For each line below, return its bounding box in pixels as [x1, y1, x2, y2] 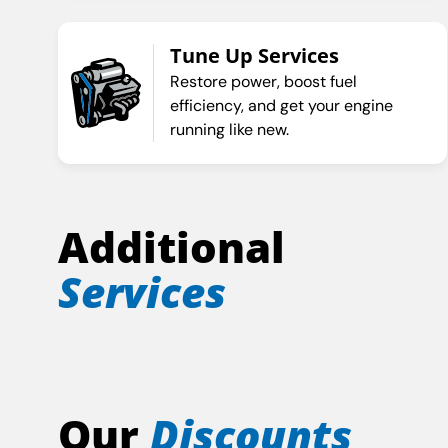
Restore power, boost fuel [169, 71, 357, 93]
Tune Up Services [169, 42, 339, 70]
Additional [57, 218, 285, 276]
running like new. [169, 119, 289, 141]
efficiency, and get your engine [169, 95, 393, 117]
